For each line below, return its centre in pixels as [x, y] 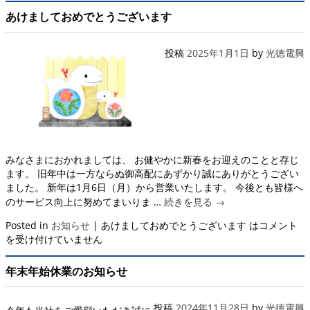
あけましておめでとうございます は [180, 225]
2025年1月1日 [218, 53]
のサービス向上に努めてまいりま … [85, 201]
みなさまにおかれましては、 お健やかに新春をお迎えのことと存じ [152, 159]
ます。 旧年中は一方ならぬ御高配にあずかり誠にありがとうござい [152, 173]
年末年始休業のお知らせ [66, 271]
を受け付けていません [54, 239]
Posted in [27, 225]
